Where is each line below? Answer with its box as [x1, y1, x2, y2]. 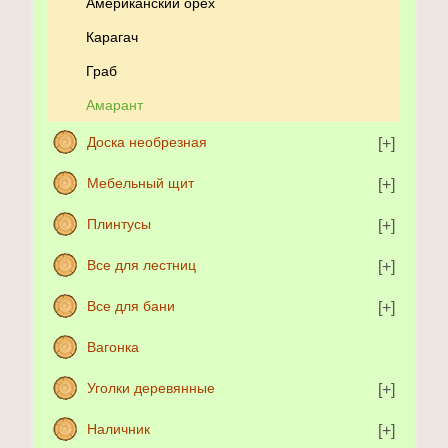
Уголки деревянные [87, 380, 215, 397]
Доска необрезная [87, 134, 207, 151]
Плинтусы [87, 216, 151, 233]
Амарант [86, 97, 143, 114]
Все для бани [87, 298, 175, 315]
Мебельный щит [87, 175, 194, 192]
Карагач [86, 29, 138, 46]
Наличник [87, 421, 150, 438]
